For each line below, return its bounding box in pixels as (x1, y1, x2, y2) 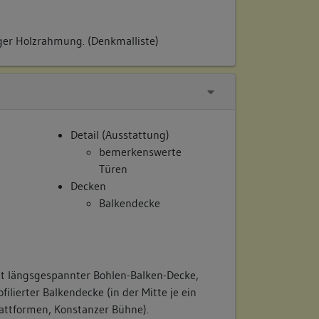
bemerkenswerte (99, 144, 182, 159)
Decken (70, 178, 107, 193)
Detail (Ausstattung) (70, 127, 170, 142)
